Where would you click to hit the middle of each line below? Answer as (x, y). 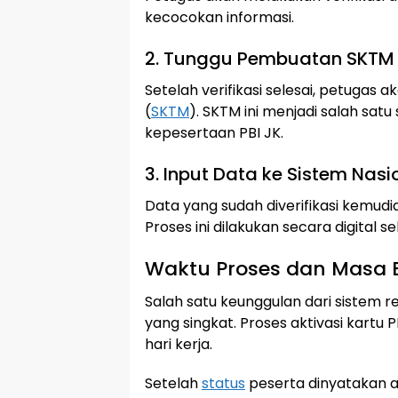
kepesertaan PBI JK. (214, 133)
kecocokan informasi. (219, 17)
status (223, 383)
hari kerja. (179, 344)
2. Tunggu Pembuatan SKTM (270, 59)
